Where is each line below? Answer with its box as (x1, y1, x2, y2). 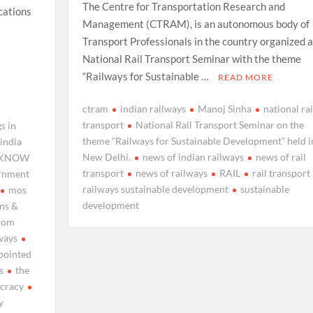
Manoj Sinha (197, 103, 252, 115)
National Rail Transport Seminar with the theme (82, 52, 301, 65)
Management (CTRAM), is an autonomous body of (82, 17, 310, 30)
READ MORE (217, 71, 273, 82)
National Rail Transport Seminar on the (135, 119, 304, 131)
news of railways (135, 167, 208, 180)
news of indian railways (142, 151, 244, 163)
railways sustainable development (82, 183, 228, 196)
